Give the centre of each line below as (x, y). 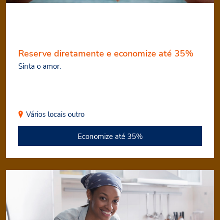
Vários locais (46, 114)
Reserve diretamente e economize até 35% (106, 54)
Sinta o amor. (40, 66)
